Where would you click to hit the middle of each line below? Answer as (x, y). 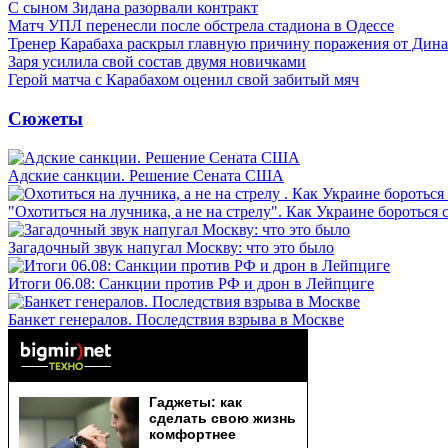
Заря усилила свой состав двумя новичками (157, 62)
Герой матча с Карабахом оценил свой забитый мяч (183, 80)
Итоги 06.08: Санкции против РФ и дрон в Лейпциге (191, 283)
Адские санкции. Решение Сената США (146, 175)
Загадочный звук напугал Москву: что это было (171, 247)
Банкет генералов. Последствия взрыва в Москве (176, 319)
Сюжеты (45, 118)
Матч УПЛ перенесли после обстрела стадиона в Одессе (201, 26)
